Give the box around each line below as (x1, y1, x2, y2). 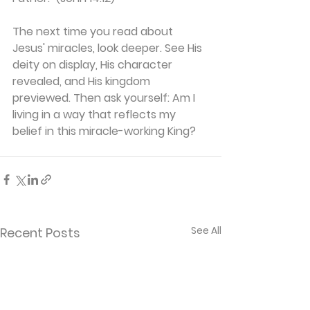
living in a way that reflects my (12, 106, 179, 122)
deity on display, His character (12, 56, 175, 73)
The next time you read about (12, 23, 176, 39)
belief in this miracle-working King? (12, 122, 196, 139)
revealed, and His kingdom (12, 73, 153, 89)
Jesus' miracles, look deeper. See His (12, 39, 205, 56)
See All (191, 223, 221, 237)
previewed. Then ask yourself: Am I (12, 89, 198, 106)
